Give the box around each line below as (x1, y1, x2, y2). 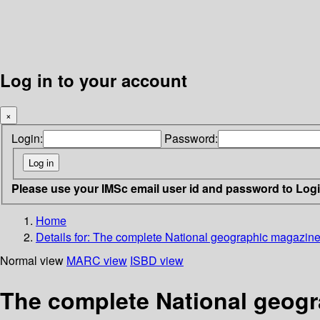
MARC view (66, 251, 127, 269)
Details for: (36, 228, 93, 245)
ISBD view (130, 251, 184, 269)
